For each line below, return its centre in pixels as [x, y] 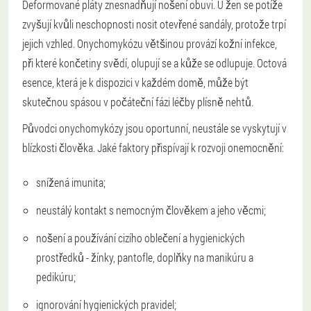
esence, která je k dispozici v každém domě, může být [135, 82]
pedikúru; [56, 277]
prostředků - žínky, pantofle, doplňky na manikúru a [145, 257]
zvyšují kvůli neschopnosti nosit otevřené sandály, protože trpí [154, 24]
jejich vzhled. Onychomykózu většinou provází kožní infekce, [150, 43]
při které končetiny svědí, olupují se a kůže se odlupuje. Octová [154, 63]
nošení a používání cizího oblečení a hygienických [141, 238]
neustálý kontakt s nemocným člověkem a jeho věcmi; [151, 210]
